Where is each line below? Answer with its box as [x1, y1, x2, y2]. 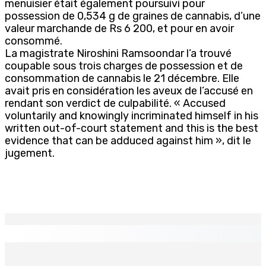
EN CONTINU [9, 228, 71, 239]
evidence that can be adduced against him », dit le [5, 134, 251, 147]
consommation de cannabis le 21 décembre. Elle [5, 71, 239, 85]
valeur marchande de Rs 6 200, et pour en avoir [5, 21, 234, 35]
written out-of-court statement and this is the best [5, 121, 258, 135]
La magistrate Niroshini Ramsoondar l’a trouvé [5, 46, 232, 60]
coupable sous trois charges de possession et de [5, 59, 243, 72]
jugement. [5, 146, 55, 160]
